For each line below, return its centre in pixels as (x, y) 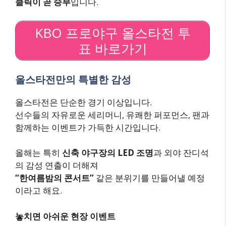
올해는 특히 (39, 153)
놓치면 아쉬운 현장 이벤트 (65, 216)
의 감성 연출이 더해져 (57, 165)
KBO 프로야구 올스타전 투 (112, 33)
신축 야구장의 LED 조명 (108, 153)
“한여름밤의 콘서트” (54, 178)
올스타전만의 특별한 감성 (73, 79)
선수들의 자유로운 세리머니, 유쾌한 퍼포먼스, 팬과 (112, 115)
